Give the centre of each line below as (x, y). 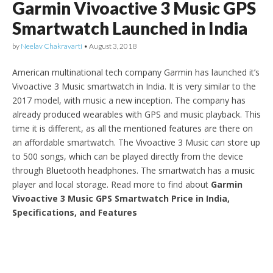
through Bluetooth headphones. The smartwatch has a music (133, 170)
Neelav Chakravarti (51, 46)
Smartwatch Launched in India (130, 28)
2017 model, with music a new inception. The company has (129, 100)
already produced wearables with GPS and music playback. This (136, 114)
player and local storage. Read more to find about (112, 184)
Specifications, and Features (75, 212)
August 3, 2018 (113, 46)
